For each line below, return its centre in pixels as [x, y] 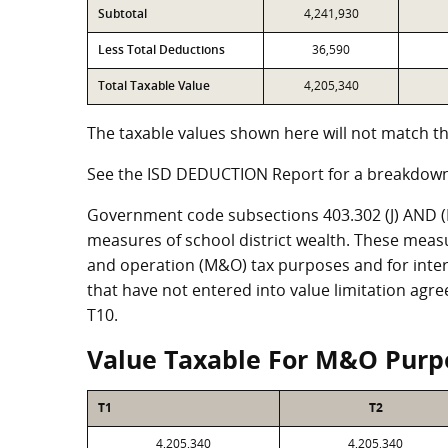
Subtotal [122, 13]
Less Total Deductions [161, 49]
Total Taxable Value [154, 85]
